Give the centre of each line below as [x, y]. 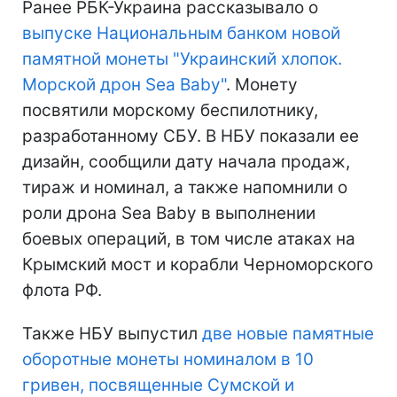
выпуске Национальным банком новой [181, 33]
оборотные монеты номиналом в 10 [168, 359]
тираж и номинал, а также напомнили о [185, 187]
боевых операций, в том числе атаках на [189, 238]
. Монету [262, 84]
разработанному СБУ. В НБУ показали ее [191, 136]
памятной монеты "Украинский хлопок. [182, 58]
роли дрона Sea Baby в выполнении [169, 213]
